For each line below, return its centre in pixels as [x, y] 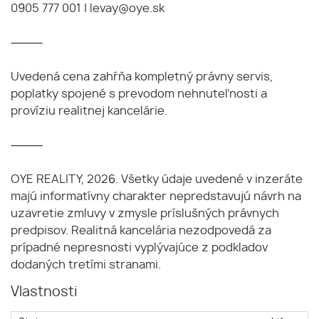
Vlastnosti [44, 292]
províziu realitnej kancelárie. [89, 111]
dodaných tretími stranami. [86, 265]
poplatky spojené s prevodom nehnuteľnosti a [139, 94]
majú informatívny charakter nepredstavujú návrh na [156, 196]
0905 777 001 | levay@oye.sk [88, 8]
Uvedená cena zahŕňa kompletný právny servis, [142, 77]
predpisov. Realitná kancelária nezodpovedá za [141, 230]
